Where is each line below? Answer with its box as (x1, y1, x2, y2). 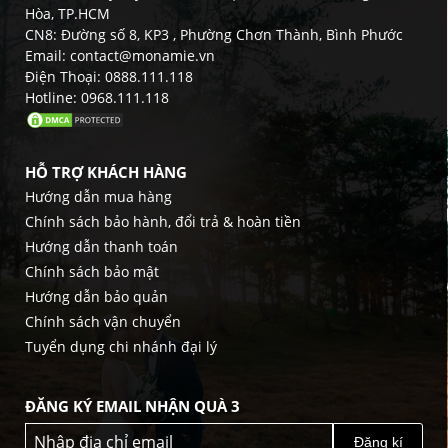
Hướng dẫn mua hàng (25, 187, 172, 207)
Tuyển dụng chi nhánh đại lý (25, 337, 217, 357)
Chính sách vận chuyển (25, 312, 181, 332)
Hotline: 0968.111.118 (25, 87, 169, 107)
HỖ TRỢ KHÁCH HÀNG (25, 162, 187, 183)
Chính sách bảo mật (25, 262, 159, 282)
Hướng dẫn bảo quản (25, 287, 168, 307)
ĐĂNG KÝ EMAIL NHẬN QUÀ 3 (25, 396, 240, 417)
